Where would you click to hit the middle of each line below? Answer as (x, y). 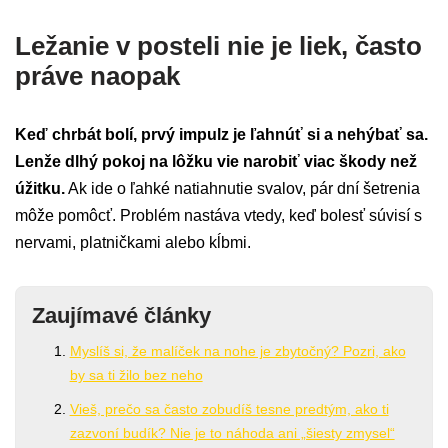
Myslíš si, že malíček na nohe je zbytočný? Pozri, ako (237, 351)
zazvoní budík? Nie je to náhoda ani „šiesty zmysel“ (232, 433)
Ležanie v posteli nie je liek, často (218, 46)
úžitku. (40, 189)
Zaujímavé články (121, 316)
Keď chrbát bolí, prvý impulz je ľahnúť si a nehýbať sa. (221, 135)
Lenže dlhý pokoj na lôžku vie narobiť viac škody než (216, 162)
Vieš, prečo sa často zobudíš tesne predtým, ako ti (229, 409)
